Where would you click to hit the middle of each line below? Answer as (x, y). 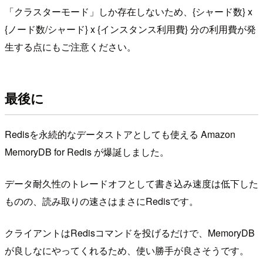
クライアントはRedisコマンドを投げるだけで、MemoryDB (130, 232)
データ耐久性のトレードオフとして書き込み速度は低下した (131, 183)
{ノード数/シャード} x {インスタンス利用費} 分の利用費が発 (130, 29)
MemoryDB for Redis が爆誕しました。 (87, 151)
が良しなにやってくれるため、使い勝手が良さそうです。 (127, 250)
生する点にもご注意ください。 (70, 46)
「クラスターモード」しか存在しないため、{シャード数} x (129, 11)
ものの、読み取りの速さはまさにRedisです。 (102, 201)
